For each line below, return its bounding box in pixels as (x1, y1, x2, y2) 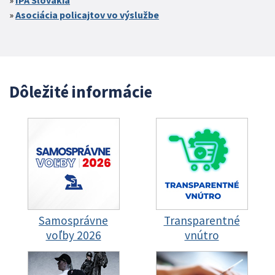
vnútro (184, 227, 219, 242)
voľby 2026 (45, 227, 101, 242)
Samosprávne (39, 212, 108, 228)
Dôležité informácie (9, 80, 152, 102)
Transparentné (163, 212, 240, 228)
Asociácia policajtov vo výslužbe (15, 8, 159, 21)
